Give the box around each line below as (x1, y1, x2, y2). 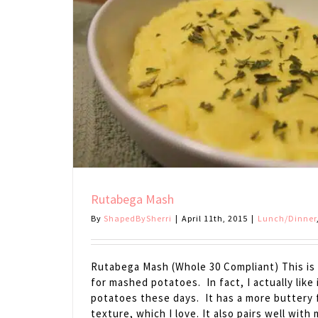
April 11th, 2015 (182, 213, 248, 224)
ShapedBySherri (104, 213, 172, 224)
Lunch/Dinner (258, 213, 317, 224)
